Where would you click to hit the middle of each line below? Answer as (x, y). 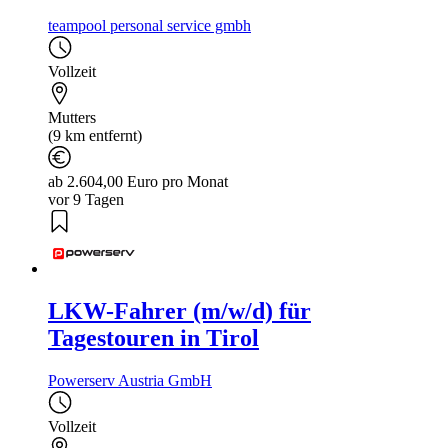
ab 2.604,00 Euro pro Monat (138, 182)
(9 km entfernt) (95, 136)
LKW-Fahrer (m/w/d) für (179, 310)
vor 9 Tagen (86, 200)
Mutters (72, 118)
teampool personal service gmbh (149, 26)
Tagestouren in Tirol (153, 337)
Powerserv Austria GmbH (130, 380)
